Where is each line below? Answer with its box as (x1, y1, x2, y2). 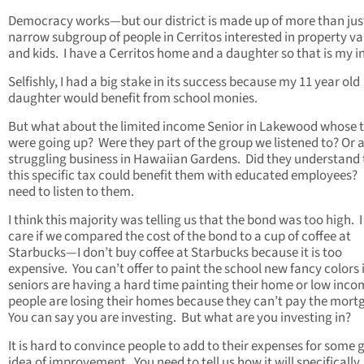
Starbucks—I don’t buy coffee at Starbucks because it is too (8, 243, 342, 263)
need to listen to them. (8, 182, 134, 202)
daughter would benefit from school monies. (8, 89, 258, 109)
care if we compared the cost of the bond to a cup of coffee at (8, 227, 351, 247)
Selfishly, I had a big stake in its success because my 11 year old (8, 72, 360, 93)
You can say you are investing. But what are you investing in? (8, 308, 351, 328)
